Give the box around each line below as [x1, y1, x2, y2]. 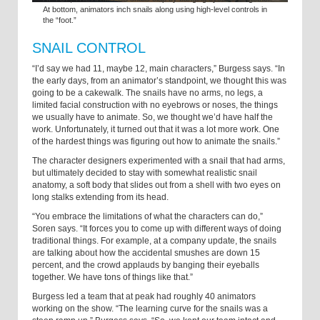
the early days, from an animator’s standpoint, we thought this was [32, 75, 286, 86]
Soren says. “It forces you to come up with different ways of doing [32, 223, 281, 234]
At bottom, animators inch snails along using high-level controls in [43, 4, 267, 14]
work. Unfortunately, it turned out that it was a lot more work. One [32, 124, 279, 134]
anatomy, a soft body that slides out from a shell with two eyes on [32, 179, 281, 190]
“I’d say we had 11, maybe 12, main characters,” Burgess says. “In [32, 63, 285, 74]
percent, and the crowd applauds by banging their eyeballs [32, 259, 259, 270]
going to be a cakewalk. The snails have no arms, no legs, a [32, 87, 263, 98]
